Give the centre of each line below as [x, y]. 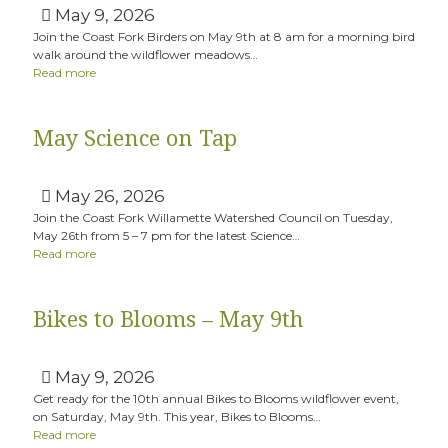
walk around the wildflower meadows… [145, 54]
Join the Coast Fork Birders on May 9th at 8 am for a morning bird [224, 36]
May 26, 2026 [108, 196]
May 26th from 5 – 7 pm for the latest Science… [166, 235]
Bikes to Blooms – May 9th [168, 319]
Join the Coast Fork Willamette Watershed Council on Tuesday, [213, 217]
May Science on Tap [135, 138]
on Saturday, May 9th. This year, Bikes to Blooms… [177, 416]
